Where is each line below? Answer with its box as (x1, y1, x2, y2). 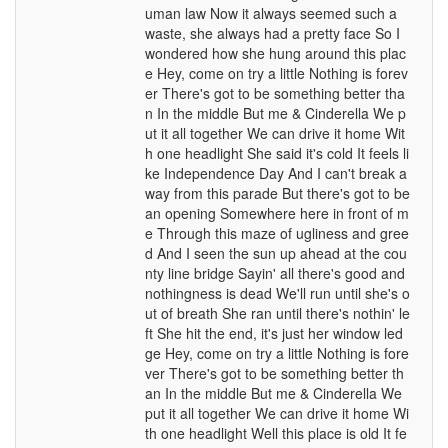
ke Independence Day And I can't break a (144, 163, 407, 183)
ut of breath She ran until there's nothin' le (144, 303, 410, 323)
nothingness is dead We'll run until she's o (144, 283, 410, 303)
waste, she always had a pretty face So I (144, 23, 400, 43)
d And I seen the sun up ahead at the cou (144, 243, 407, 263)
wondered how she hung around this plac (144, 43, 406, 63)
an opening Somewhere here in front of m (144, 203, 409, 223)
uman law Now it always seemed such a (144, 3, 397, 23)
